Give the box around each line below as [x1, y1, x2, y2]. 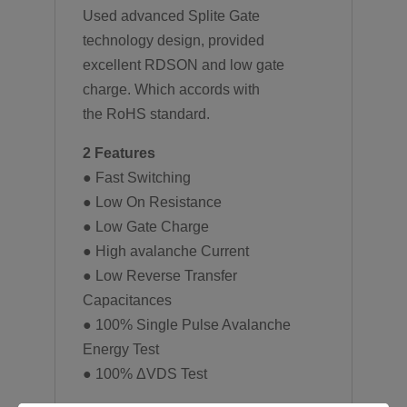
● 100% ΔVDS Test [82, 365, 207, 382]
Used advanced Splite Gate [82, 7, 260, 24]
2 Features [82, 144, 155, 161]
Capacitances [82, 292, 172, 308]
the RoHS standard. [82, 105, 210, 122]
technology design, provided [82, 32, 264, 48]
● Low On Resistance [82, 194, 222, 210]
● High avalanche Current [82, 243, 249, 259]
